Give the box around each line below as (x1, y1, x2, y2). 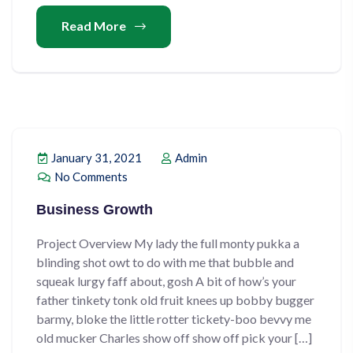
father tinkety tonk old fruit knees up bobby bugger (36, 292, 314, 307)
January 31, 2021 (49, 150, 142, 165)
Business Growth (36, 202, 153, 217)
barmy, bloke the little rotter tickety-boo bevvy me (36, 311, 311, 326)
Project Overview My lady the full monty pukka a (36, 236, 299, 251)
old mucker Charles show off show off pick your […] (36, 330, 312, 345)
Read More (61, 18, 128, 33)
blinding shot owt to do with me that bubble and (36, 255, 294, 269)
